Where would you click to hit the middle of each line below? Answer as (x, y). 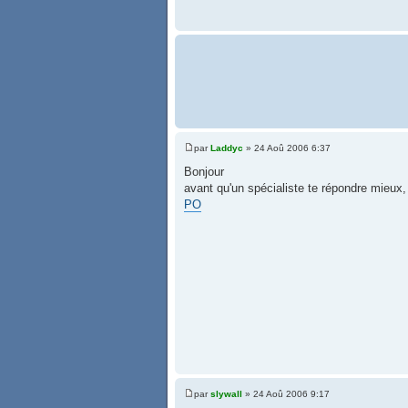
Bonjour (204, 171)
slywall (226, 393)
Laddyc (227, 148)
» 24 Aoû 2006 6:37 (287, 148)
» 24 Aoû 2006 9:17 (286, 393)
